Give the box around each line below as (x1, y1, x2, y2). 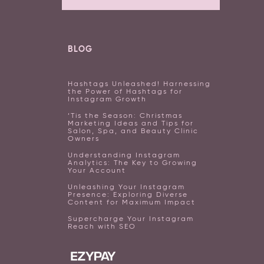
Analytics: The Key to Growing (68, 159, 197, 167)
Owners (68, 135, 100, 143)
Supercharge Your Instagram (68, 215, 194, 223)
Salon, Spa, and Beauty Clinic (68, 127, 199, 135)
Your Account (68, 167, 126, 174)
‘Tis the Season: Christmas (68, 112, 183, 120)
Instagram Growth (68, 95, 147, 103)
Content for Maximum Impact (68, 199, 196, 206)
